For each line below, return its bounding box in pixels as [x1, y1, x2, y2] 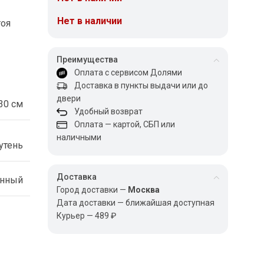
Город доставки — [57, 185, 128, 194]
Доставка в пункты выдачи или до [67, 81, 209, 90]
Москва [128, 185, 160, 194]
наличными [57, 133, 102, 142]
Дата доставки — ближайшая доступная [57, 198, 215, 207]
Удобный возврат [67, 107, 143, 116]
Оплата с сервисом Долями [67, 68, 183, 77]
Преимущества [57, 55, 118, 64]
